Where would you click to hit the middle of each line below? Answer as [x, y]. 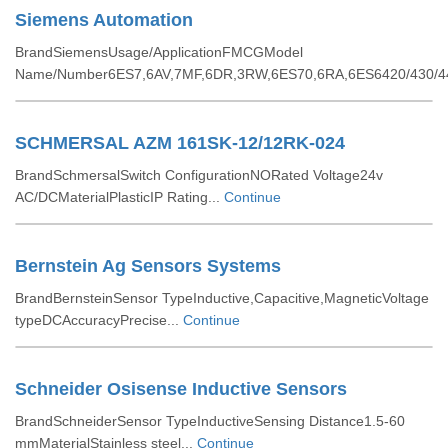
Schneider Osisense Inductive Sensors [181, 389]
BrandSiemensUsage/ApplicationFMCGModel [159, 52]
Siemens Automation [104, 20]
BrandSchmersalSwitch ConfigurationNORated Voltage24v [199, 175]
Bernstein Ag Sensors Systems [148, 266]
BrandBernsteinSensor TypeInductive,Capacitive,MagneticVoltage [222, 298]
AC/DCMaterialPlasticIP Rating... [119, 197]
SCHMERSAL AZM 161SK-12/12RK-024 [180, 143]
